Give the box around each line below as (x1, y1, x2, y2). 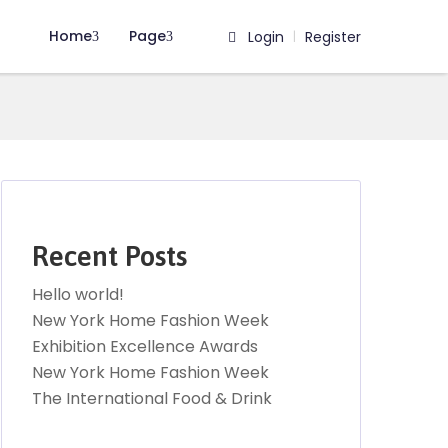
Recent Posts (32, 240, 187, 272)
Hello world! (32, 283, 124, 306)
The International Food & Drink (32, 387, 272, 410)
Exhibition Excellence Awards (32, 335, 258, 358)
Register (304, 26, 361, 47)
